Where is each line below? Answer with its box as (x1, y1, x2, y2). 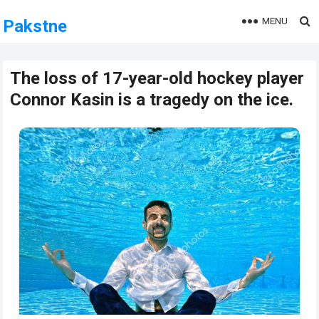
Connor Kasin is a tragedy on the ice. (10, 90, 294, 110)
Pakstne (3, 16, 68, 36)
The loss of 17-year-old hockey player (10, 68, 305, 88)
